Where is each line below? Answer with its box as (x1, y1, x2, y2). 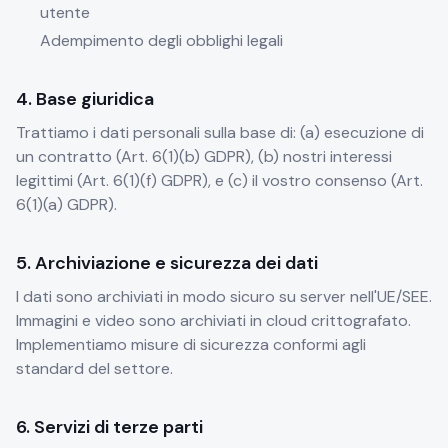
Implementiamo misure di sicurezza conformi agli (16, 334, 366, 355)
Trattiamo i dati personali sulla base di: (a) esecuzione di (16, 122, 424, 143)
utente (40, 2, 90, 23)
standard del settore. (16, 358, 173, 379)
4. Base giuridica (16, 87, 154, 111)
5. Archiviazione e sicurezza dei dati (16, 251, 318, 275)
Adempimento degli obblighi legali (40, 30, 283, 51)
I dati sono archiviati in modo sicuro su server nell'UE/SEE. (16, 286, 432, 307)
